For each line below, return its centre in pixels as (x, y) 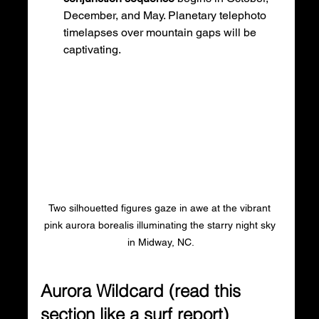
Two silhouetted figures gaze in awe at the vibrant (161, 208)
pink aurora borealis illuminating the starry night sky (161, 225)
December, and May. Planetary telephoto (166, 16)
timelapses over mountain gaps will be (161, 33)
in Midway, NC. (161, 242)
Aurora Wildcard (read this (143, 291)
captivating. (92, 50)
